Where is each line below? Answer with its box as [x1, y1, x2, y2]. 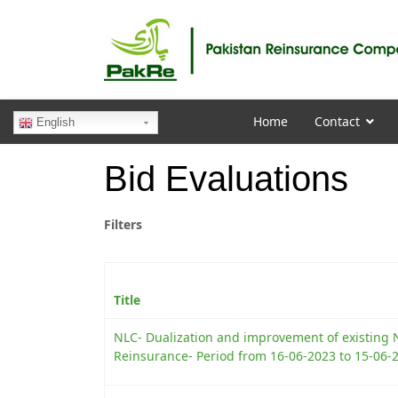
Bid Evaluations [104, 159, 348, 198]
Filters [104, 215, 142, 233]
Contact [314, 113, 360, 130]
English [33, 115, 75, 130]
